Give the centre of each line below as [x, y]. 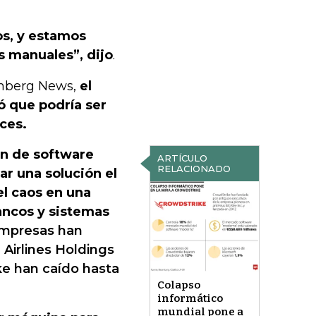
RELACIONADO [194, 169]
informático [190, 299]
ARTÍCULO [182, 158]
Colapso [178, 285]
